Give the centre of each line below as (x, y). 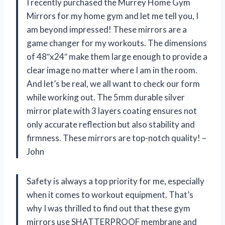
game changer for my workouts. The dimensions (117, 43)
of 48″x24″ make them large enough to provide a (117, 57)
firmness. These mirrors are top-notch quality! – (117, 138)
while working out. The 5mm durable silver (106, 97)
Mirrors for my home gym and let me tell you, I (113, 16)
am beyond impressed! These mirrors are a (107, 30)
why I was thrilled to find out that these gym (108, 208)
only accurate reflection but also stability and (111, 125)
